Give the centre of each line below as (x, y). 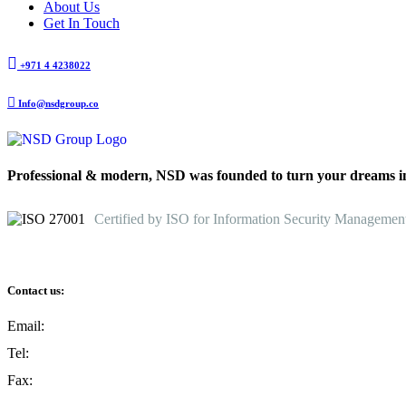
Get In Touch (82, 23)
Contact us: (36, 290)
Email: (28, 326)
